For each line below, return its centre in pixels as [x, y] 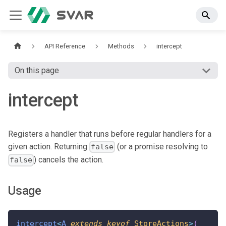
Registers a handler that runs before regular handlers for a [110, 134]
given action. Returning [49, 147]
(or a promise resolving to [162, 147]
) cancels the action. [69, 160]
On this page [37, 71]
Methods [121, 46]
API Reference [65, 46]
